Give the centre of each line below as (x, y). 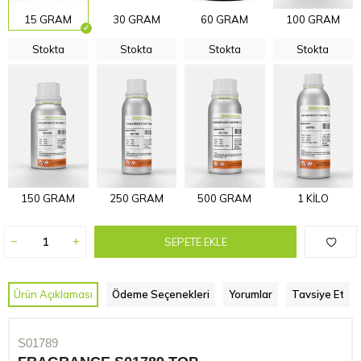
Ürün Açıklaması (53, 295)
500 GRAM (225, 199)
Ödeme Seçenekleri (161, 295)
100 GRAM (313, 19)
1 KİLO (313, 199)
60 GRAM (225, 19)
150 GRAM (48, 199)
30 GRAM (136, 19)
